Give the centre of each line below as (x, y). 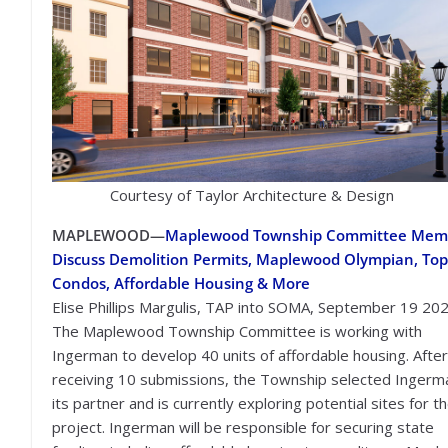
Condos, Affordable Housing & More (181, 282)
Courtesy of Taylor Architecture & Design (252, 194)
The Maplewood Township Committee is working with (237, 330)
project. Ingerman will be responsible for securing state (243, 426)
